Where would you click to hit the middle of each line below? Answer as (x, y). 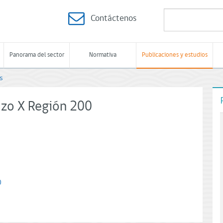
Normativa (103, 55)
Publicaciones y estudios (174, 55)
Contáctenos (113, 19)
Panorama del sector (37, 55)
